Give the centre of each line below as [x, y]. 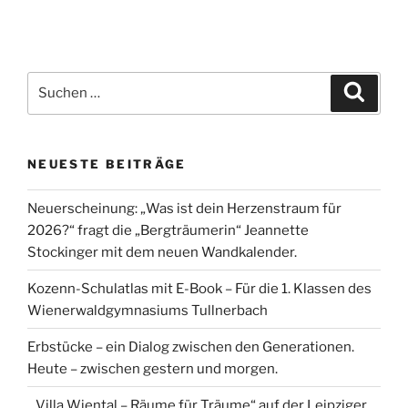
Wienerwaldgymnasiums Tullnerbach [148, 310]
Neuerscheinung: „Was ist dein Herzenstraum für [184, 208]
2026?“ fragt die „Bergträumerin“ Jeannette [168, 230]
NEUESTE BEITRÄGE [107, 163]
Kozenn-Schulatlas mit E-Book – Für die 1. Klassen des [199, 288]
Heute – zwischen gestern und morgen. [153, 368]
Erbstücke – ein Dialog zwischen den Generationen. [191, 347]
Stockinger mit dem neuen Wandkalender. [162, 252]
